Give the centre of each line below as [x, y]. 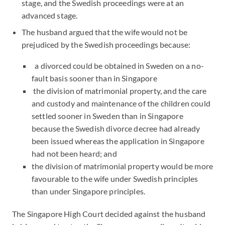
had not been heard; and [74, 153]
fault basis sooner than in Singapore [95, 78]
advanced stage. [50, 15]
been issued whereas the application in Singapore [118, 141]
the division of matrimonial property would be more [123, 166]
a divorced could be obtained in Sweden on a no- [118, 66]
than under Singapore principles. [89, 191]
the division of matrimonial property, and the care [119, 91]
